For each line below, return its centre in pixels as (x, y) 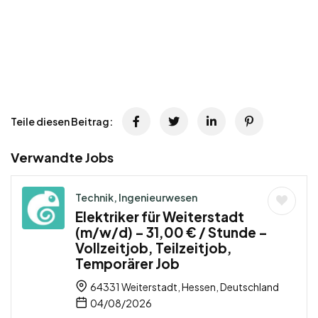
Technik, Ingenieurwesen (136, 198)
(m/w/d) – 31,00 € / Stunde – (171, 232)
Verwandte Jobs (62, 158)
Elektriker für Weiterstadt (160, 217)
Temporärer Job (127, 264)
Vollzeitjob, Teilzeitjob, (154, 248)
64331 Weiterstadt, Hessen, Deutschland (184, 287)
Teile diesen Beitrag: (62, 122)
